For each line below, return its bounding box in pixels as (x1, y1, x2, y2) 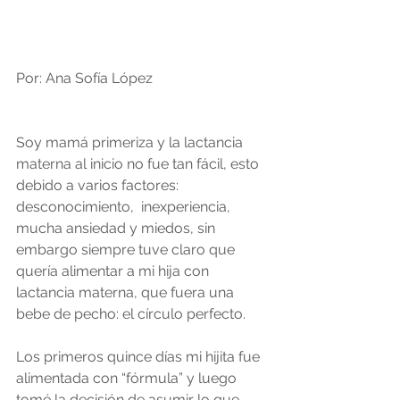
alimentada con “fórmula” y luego (16, 370, 240, 387)
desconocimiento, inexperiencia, (16, 198, 234, 216)
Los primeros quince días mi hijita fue (16, 348, 263, 366)
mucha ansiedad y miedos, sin (16, 220, 219, 237)
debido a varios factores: (16, 177, 182, 195)
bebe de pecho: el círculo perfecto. (16, 305, 249, 323)
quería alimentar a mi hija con (16, 262, 212, 280)
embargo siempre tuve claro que (16, 241, 238, 259)
